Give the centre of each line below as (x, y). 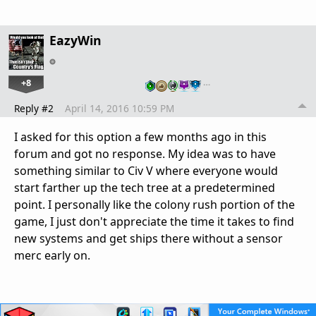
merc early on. (52, 255)
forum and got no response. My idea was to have (145, 153)
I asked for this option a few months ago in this (140, 136)
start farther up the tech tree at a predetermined (145, 187)
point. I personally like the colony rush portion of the (154, 204)
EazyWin (75, 40)
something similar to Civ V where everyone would (146, 170)
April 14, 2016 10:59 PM (120, 108)
